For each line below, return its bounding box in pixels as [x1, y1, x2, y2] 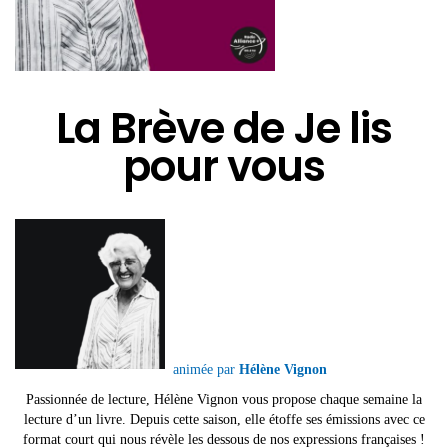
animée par [173, 362, 239, 378]
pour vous [123, 137, 325, 197]
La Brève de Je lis [56, 99, 392, 159]
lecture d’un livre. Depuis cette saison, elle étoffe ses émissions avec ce [23, 411, 425, 427]
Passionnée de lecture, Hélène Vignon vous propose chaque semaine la [26, 391, 422, 407]
